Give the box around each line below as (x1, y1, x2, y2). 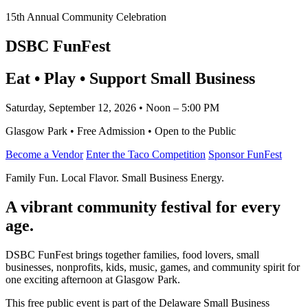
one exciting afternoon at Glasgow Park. (5, 273, 180, 285)
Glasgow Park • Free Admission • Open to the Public (5, 124, 236, 137)
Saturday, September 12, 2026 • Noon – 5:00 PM (5, 101, 219, 113)
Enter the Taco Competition (86, 148, 206, 160)
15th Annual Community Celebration (5, 11, 166, 23)
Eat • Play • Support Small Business (5, 69, 255, 87)
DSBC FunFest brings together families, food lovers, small (5, 248, 259, 261)
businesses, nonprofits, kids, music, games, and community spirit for (5, 261, 300, 273)
